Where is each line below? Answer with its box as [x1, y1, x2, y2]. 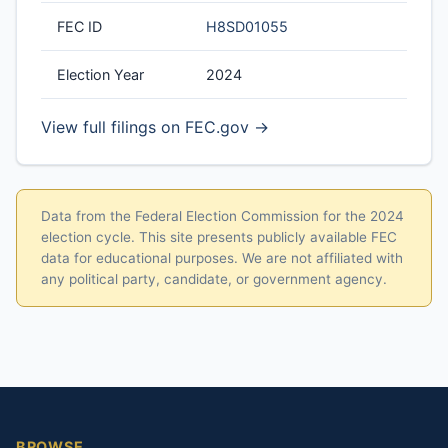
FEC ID [57, 17, 102, 35]
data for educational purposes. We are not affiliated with [41, 249, 403, 266]
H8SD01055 [206, 17, 288, 35]
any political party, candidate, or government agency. [41, 270, 387, 287]
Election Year [57, 65, 144, 83]
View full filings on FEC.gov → [41, 116, 269, 137]
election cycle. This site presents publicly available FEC [41, 228, 397, 245]
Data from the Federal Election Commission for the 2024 [41, 207, 404, 224]
